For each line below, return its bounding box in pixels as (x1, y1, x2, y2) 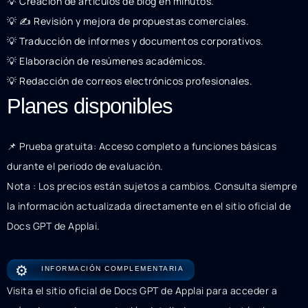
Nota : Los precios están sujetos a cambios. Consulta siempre (7, 179, 297, 192)
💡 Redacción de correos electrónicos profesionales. (7, 74, 252, 87)
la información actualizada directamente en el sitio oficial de (7, 199, 291, 212)
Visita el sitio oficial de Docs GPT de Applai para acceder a (7, 283, 277, 297)
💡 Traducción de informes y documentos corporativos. (7, 34, 264, 47)
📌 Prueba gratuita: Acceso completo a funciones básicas (7, 139, 276, 153)
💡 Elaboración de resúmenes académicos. (7, 54, 206, 67)
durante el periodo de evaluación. (7, 159, 164, 173)
